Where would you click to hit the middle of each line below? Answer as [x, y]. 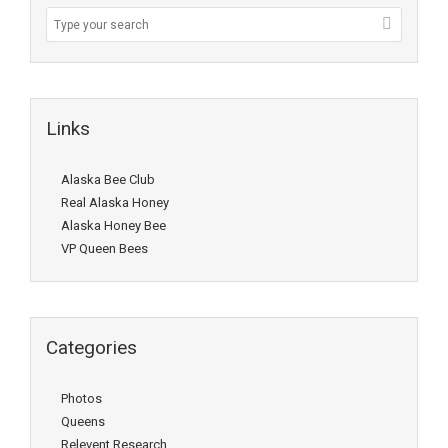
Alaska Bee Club [108, 179]
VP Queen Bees [104, 248]
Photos [81, 398]
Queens [83, 421]
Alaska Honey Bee [113, 225]
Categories [91, 347]
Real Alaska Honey [115, 202]
